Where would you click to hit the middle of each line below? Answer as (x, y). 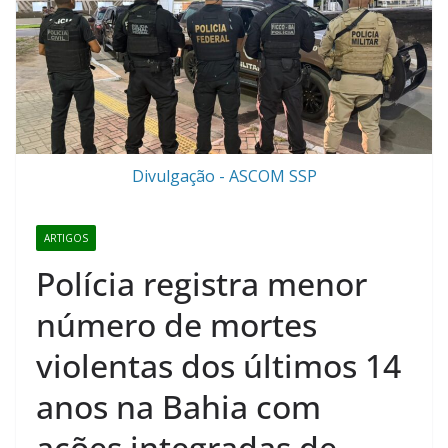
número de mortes (176, 325)
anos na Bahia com (178, 407)
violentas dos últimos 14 (218, 366)
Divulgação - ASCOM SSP (224, 176)
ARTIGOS (66, 238)
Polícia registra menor (201, 284)
